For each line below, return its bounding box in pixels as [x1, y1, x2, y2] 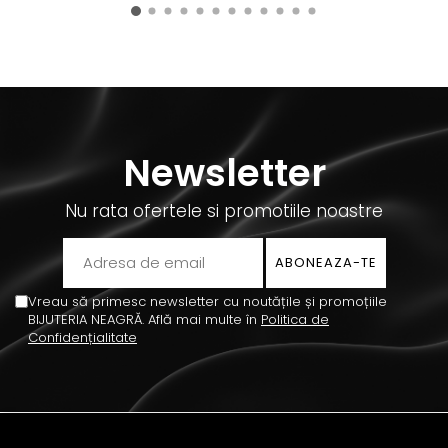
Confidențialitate [28, 328, 137, 348]
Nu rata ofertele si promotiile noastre [65, 199, 383, 224]
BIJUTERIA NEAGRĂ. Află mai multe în [28, 310, 261, 330]
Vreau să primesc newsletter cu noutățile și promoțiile [28, 292, 387, 312]
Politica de [261, 310, 329, 330]
